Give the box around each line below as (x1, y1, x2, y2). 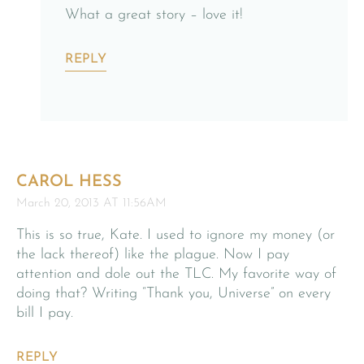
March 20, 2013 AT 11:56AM (16, 197, 167, 210)
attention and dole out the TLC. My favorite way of (16, 266, 336, 282)
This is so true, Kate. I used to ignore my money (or (16, 227, 335, 243)
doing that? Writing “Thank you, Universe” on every (16, 285, 331, 301)
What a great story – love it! (65, 6, 243, 23)
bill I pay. (16, 305, 73, 321)
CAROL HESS (16, 173, 122, 190)
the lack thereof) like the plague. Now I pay (16, 246, 289, 262)
